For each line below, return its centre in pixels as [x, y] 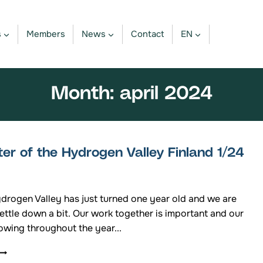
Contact [147, 34]
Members [45, 34]
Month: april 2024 [131, 95]
